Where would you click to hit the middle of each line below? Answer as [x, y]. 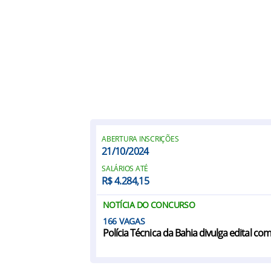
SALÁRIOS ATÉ [125, 168]
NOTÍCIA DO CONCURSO [149, 205]
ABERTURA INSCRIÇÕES [140, 139]
